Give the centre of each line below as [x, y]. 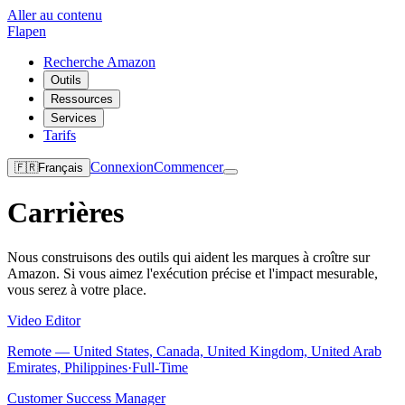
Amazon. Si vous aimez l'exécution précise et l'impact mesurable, [193, 273]
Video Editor [44, 320]
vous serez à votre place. [77, 289]
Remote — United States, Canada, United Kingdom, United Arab [194, 351]
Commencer [188, 167]
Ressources [82, 99]
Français [61, 168]
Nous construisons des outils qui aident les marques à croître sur [188, 257]
